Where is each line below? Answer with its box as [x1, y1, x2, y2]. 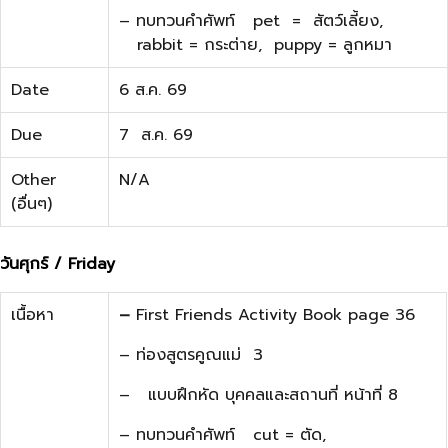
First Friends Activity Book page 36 [136, 302, 415, 327]
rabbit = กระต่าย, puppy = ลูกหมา [119, 32, 392, 57]
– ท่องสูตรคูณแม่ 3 [119, 342, 263, 367]
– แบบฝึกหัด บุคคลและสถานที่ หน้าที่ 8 [119, 382, 398, 407]
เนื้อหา [11, 302, 54, 327]
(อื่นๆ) [11, 191, 52, 216]
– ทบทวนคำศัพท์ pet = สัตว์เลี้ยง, [119, 8, 383, 33]
